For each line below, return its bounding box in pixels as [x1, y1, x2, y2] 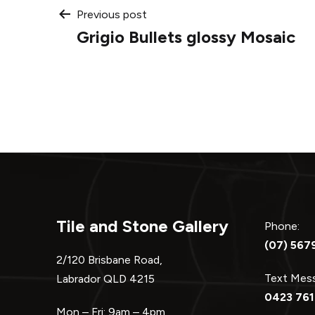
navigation [56, 43, 219, 84]
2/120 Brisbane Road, [56, 252, 162, 266]
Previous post [77, 7, 147, 21]
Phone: [264, 219, 309, 233]
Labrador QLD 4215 [56, 271, 169, 285]
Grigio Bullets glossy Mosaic [77, 26, 295, 47]
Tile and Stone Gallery [56, 215, 229, 236]
